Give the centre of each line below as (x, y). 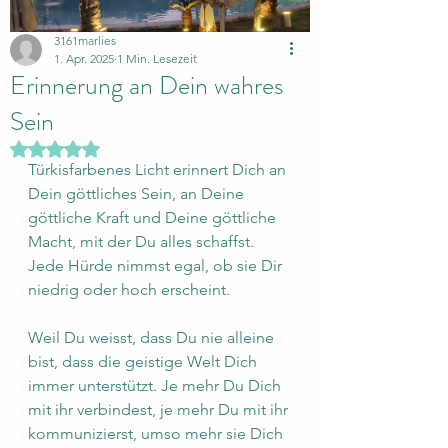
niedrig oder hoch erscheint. (129, 289)
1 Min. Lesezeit (157, 58)
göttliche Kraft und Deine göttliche (154, 217)
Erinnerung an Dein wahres (147, 85)
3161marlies (85, 40)
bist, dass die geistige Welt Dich (144, 361)
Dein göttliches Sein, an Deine (138, 193)
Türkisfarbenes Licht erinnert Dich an (159, 169)
